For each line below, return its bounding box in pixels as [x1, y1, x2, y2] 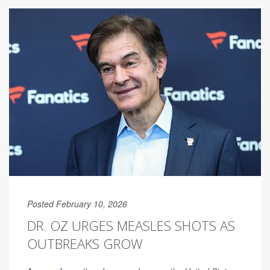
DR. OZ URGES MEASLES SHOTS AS [27, 216, 235, 235]
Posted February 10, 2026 [27, 198, 127, 210]
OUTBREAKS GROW [27, 234, 143, 253]
